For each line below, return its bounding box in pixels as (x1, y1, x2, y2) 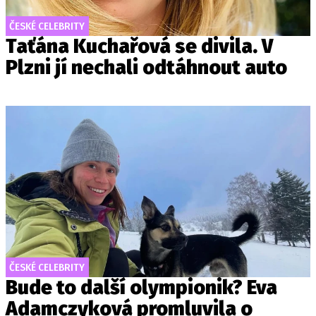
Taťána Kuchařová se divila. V (6, 35, 273, 58)
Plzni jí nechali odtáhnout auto (6, 56, 287, 79)
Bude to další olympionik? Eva (6, 276, 277, 299)
